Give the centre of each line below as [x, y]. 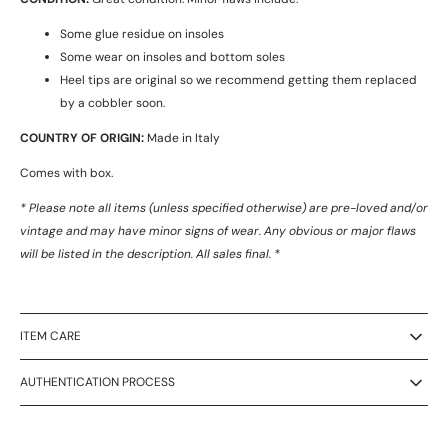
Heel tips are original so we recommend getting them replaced [238, 80]
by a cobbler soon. [112, 103]
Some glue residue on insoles [142, 34]
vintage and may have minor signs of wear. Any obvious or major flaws [218, 231]
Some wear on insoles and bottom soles [172, 57]
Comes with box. [66, 173]
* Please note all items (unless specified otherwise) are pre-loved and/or [224, 208]
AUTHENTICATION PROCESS [97, 382]
